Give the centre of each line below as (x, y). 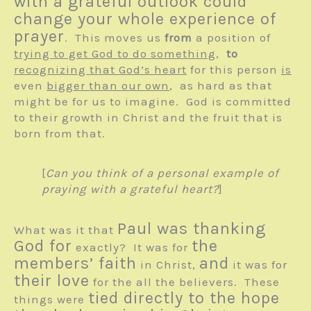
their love (52, 281)
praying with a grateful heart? (130, 189)
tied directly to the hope (184, 298)
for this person (234, 70)
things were (51, 300)
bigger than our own (108, 86)
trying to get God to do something (115, 54)
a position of (232, 38)
